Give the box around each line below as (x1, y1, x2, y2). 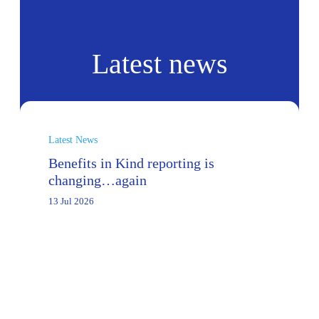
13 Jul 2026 (48, 196, 94, 207)
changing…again (48, 172, 147, 189)
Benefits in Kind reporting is (48, 155, 214, 172)
